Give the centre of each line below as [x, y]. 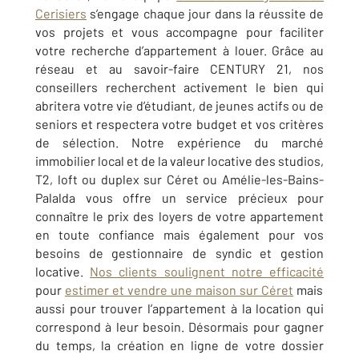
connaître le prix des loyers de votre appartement [179, 216]
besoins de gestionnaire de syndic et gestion [179, 253]
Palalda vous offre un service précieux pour [179, 198]
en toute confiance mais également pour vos [179, 234]
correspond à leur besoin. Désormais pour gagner [179, 327]
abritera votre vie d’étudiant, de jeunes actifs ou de [179, 105]
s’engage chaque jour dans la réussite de [205, 13]
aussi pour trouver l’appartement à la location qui [179, 308]
